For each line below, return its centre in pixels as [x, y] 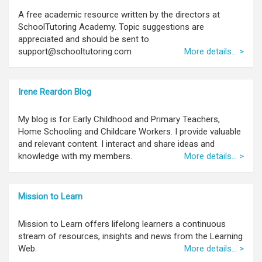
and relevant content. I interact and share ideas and [116, 144]
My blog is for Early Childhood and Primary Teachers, [119, 119]
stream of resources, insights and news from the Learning [130, 236]
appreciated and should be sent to [84, 39]
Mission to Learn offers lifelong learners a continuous [122, 224]
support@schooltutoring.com [75, 51]
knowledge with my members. [75, 156]
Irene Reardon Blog [55, 92]
